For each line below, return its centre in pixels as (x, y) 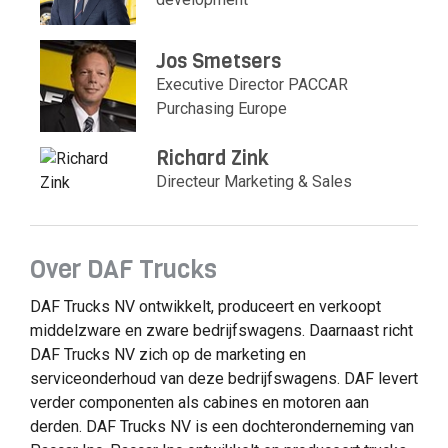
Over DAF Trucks (123, 269)
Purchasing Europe (222, 108)
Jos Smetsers (219, 61)
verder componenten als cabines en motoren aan (199, 403)
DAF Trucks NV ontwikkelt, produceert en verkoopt (205, 307)
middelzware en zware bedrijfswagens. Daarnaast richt (221, 331)
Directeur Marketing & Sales (254, 181)
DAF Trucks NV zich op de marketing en (168, 355)
